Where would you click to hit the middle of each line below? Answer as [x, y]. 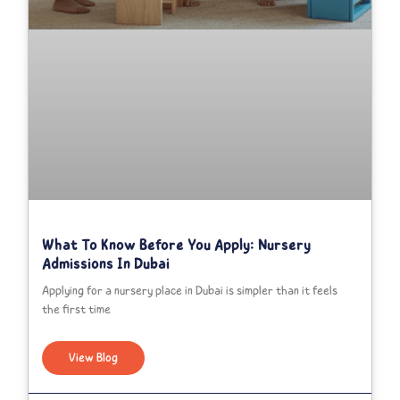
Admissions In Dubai [106, 264]
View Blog [94, 358]
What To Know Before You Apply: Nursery [177, 245]
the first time [77, 310]
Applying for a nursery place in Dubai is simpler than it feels [190, 291]
